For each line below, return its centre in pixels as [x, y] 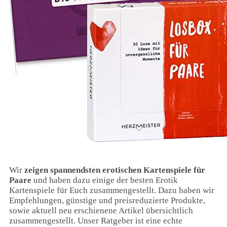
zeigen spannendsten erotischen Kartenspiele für [115, 170]
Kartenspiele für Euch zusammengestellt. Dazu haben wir [112, 190]
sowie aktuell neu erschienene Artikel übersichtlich [101, 210]
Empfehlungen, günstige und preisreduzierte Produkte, [107, 200]
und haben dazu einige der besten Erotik [105, 180]
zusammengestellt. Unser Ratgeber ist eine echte [96, 220]
